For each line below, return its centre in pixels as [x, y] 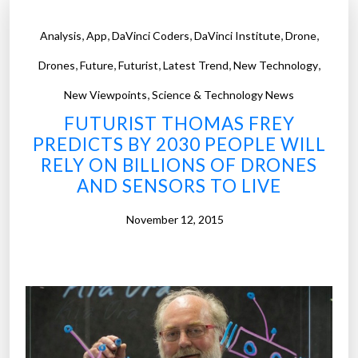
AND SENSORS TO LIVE [179, 186]
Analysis [60, 36]
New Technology [275, 66]
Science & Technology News [223, 95]
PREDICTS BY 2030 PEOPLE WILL [179, 145]
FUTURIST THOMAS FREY [179, 124]
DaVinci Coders [150, 36]
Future [96, 66]
